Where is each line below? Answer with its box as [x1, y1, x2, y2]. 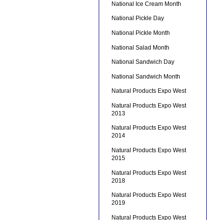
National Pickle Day [111, 15, 164, 22]
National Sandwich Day [111, 58, 174, 66]
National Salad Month [111, 44, 169, 51]
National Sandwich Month [111, 73, 180, 80]
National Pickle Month [111, 29, 170, 36]
